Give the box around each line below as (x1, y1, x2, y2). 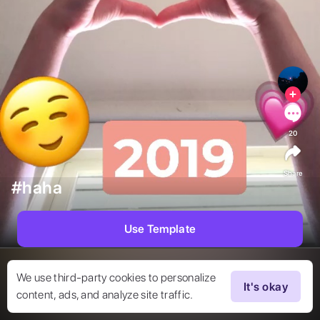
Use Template (124, 222, 196, 236)
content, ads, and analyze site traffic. (16, 288, 194, 301)
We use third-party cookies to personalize (16, 271, 216, 284)
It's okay (243, 279, 289, 294)
